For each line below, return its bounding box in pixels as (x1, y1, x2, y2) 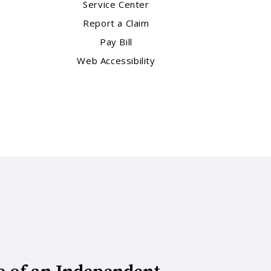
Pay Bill (100, 36, 132, 48)
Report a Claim (83, 17, 149, 30)
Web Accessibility (77, 54, 155, 67)
